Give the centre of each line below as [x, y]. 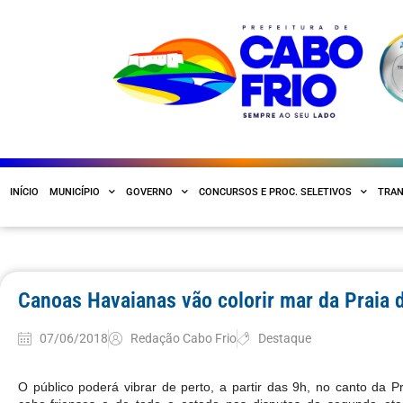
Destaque [285, 338]
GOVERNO [149, 192]
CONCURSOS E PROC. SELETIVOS [275, 192]
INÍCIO [24, 192]
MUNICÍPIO [75, 192]
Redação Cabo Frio [183, 338]
